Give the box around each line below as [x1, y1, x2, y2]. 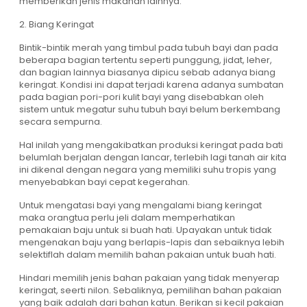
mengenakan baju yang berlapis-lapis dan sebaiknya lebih [19, 236, 284, 249]
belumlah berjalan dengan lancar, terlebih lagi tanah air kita [19, 151, 286, 164]
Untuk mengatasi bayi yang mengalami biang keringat [19, 199, 262, 212]
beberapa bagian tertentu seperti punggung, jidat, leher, [19, 53, 272, 67]
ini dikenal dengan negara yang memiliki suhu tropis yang [19, 163, 276, 177]
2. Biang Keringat [19, 18, 94, 32]
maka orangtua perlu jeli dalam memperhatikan [19, 211, 235, 225]
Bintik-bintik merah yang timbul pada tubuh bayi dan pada [19, 41, 278, 55]
